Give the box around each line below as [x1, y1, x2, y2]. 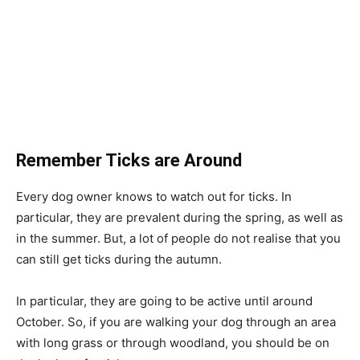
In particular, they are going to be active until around [16, 292, 313, 309]
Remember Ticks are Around [16, 149, 242, 170]
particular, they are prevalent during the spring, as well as [16, 209, 343, 225]
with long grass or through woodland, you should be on [16, 334, 329, 350]
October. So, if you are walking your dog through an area [16, 313, 336, 329]
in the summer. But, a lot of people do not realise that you [16, 230, 341, 246]
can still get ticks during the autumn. [16, 251, 222, 267]
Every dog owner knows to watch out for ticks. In [16, 188, 292, 204]
